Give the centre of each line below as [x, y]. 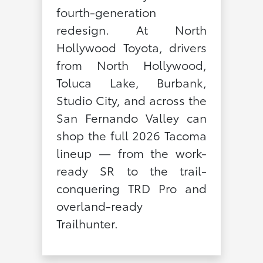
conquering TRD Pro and [131, 188]
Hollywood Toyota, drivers [131, 47]
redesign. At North [131, 29]
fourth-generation [106, 11]
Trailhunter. [87, 223]
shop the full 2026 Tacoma [131, 135]
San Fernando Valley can [131, 117]
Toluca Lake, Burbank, [131, 82]
